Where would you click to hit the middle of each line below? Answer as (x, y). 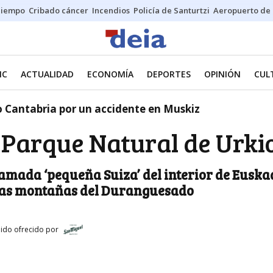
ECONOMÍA (110, 74)
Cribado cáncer (58, 10)
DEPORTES (169, 74)
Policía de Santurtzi (172, 10)
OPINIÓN (222, 74)
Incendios (111, 10)
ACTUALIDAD (47, 74)
